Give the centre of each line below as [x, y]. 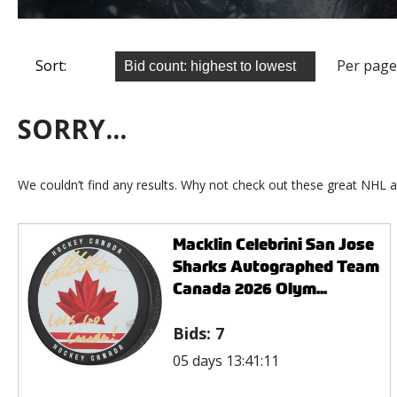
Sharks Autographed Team [276, 266]
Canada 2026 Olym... [249, 288]
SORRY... [72, 128]
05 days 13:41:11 [226, 360]
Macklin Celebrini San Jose [273, 244]
